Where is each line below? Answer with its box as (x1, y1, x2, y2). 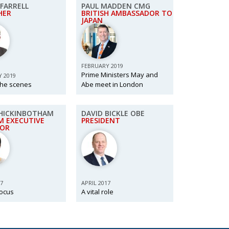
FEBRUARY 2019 (81, 62, 123, 70)
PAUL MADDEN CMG (81, 1, 150, 11)
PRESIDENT (81, 116, 120, 125)
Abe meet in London (81, 80, 143, 89)
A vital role (81, 187, 113, 196)
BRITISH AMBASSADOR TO (81, 8, 172, 18)
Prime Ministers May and (81, 70, 158, 79)
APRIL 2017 (81, 179, 110, 187)
